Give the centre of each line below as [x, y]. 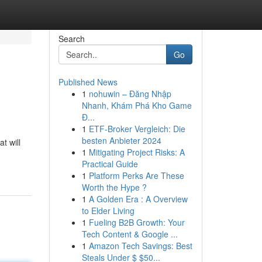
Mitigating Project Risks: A [137, 152]
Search [71, 39]
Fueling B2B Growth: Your [137, 222]
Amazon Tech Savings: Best [140, 246]
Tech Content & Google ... [130, 234]
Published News [88, 82]
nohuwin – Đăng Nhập [130, 94]
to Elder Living [108, 211]
